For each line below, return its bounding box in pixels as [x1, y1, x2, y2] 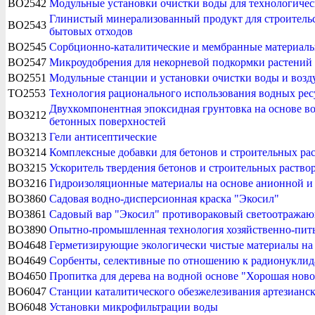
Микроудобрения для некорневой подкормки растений [49, 56, 312, 68]
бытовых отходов [49, 25, 133, 37]
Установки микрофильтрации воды [49, 300, 218, 313]
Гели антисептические [49, 130, 157, 143]
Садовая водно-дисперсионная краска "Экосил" [49, 192, 279, 205]
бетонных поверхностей [49, 115, 166, 127]
